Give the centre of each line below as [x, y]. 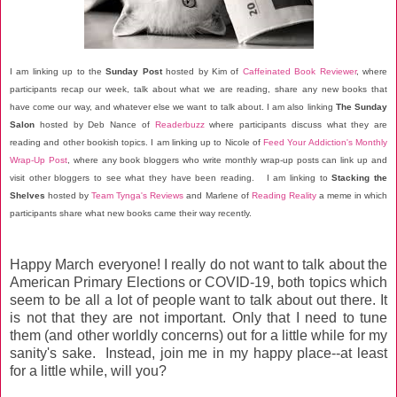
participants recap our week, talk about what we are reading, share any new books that [198, 89]
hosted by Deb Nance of [95, 124]
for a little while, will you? [88, 370]
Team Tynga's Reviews [138, 195]
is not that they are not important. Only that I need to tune [198, 317]
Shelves [27, 195]
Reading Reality [284, 195]
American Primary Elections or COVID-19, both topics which [198, 282]
